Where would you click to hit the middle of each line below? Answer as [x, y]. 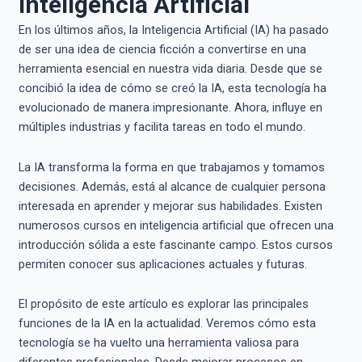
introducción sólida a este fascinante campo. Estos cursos [175, 244]
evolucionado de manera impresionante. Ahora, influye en [170, 108]
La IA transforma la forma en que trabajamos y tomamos [171, 167]
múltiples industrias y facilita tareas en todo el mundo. [162, 127]
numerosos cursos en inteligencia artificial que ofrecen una [176, 225]
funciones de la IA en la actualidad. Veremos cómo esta [167, 324]
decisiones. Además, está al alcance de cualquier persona [172, 186]
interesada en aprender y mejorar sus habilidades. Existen [170, 206]
